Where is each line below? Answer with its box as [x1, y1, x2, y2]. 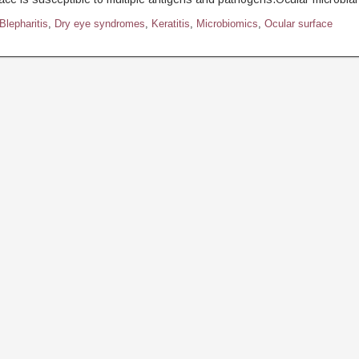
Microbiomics [196, 18, 258, 30]
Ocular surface [264, 18, 333, 30]
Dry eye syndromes [54, 18, 145, 30]
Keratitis [151, 18, 190, 30]
